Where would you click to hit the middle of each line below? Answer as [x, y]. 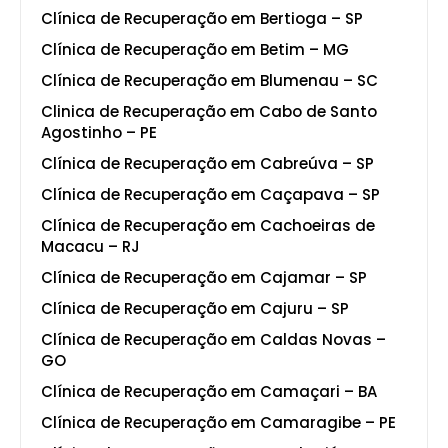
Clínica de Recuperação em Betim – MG [195, 49]
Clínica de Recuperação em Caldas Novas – [213, 339]
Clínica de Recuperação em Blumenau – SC [209, 80]
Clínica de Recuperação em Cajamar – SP [204, 277]
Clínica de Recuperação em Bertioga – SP [202, 18]
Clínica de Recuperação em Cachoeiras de [208, 225]
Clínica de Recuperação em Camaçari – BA [209, 391]
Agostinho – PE [99, 132]
